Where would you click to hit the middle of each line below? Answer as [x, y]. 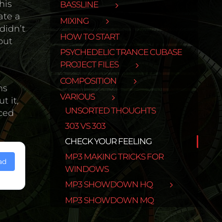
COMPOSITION [88, 81]
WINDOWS [87, 169]
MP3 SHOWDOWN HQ [109, 184]
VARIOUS [77, 97]
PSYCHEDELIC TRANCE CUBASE [121, 52]
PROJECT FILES [89, 65]
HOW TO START [90, 37]
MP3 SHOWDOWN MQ [109, 200]
